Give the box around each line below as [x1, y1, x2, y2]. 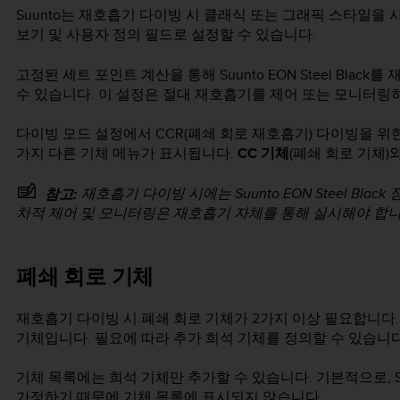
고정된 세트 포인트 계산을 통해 [16, 63, 220, 85]
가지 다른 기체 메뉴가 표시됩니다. [16, 143, 237, 164]
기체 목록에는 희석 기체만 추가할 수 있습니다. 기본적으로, [16, 367, 395, 388]
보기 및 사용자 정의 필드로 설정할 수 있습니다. [16, 24, 316, 46]
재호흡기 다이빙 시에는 [81, 183, 235, 204]
